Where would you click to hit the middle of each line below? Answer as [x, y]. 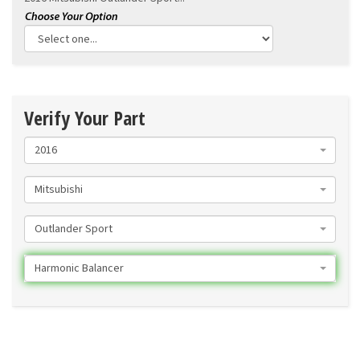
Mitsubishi [59, 190]
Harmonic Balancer [79, 269]
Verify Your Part [85, 118]
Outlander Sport [74, 229]
